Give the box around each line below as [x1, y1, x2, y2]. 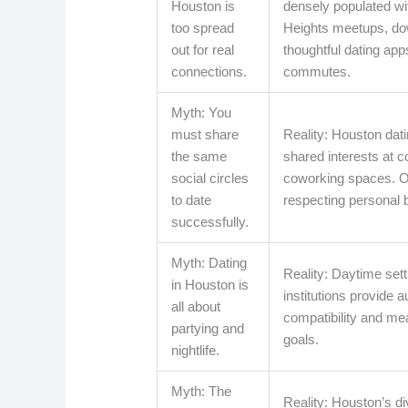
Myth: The [171, 383, 232, 400]
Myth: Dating [171, 255, 248, 271]
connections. [171, 64, 248, 80]
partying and [171, 321, 245, 337]
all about [171, 299, 221, 315]
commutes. [283, 64, 352, 80]
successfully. [171, 214, 250, 230]
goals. [283, 331, 320, 348]
